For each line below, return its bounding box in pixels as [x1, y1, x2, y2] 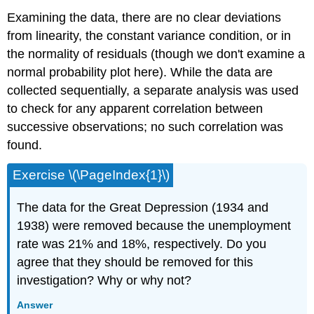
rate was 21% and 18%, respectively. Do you [17, 236, 267, 251]
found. [7, 138, 43, 153]
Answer [17, 299, 53, 311]
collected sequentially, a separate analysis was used [7, 83, 299, 98]
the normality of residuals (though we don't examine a [7, 47, 306, 62]
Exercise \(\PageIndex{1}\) [13, 168, 170, 183]
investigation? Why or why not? [17, 273, 192, 287]
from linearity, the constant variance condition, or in [7, 29, 292, 43]
